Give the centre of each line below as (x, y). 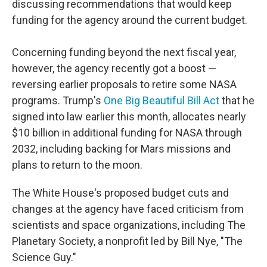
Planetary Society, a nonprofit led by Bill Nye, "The (127, 241)
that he (237, 100)
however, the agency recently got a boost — (114, 68)
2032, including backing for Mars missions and (121, 149)
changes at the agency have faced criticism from (128, 209)
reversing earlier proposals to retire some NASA (124, 84)
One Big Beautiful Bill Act (162, 100)
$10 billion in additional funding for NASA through (127, 133)
